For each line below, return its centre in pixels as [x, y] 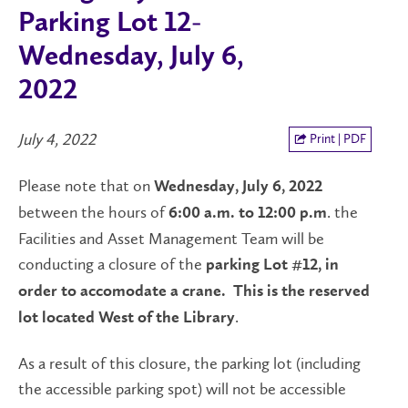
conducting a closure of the [112, 264]
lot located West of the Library [127, 317]
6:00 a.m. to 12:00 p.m [246, 213]
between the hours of [92, 212]
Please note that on [86, 185]
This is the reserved [301, 291]
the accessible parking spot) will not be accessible [182, 389]
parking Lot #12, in [272, 265]
